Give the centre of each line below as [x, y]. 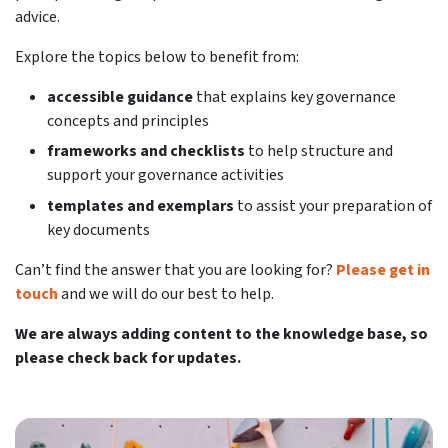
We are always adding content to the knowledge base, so [221, 333]
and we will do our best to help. [167, 293]
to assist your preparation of [333, 205]
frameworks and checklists [146, 151]
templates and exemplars [140, 205]
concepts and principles [128, 121]
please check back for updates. [128, 357]
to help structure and [319, 151]
